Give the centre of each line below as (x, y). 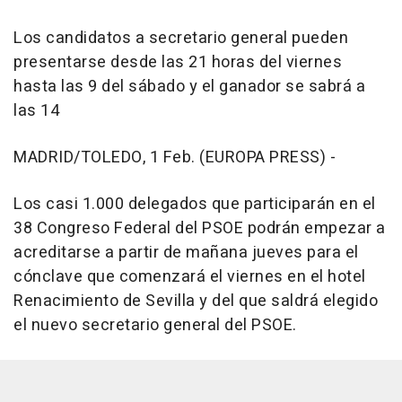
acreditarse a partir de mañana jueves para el (186, 253)
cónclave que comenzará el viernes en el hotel (190, 277)
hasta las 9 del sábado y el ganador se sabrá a (189, 87)
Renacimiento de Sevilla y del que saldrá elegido (196, 301)
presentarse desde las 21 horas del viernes (178, 62)
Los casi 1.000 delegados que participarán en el (195, 204)
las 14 (36, 111)
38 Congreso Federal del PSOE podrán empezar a (200, 228)
